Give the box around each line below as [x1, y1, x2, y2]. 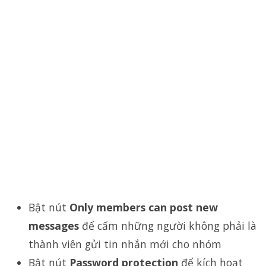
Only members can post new [69, 200, 218, 215]
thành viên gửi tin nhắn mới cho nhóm [28, 237, 221, 252]
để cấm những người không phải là [79, 218, 256, 233]
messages [28, 218, 79, 233]
